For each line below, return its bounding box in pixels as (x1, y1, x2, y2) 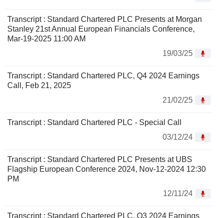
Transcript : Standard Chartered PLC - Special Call (7, 118, 182, 127)
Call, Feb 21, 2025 (7, 81, 71, 90)
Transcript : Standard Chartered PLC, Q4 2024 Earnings (7, 72, 200, 80)
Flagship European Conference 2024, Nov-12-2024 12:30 (7, 165, 206, 174)
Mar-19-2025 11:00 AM (7, 35, 86, 43)
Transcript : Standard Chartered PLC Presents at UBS (7, 155, 192, 164)
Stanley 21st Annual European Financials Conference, (7, 25, 195, 34)
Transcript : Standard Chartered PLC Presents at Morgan (7, 15, 202, 24)
